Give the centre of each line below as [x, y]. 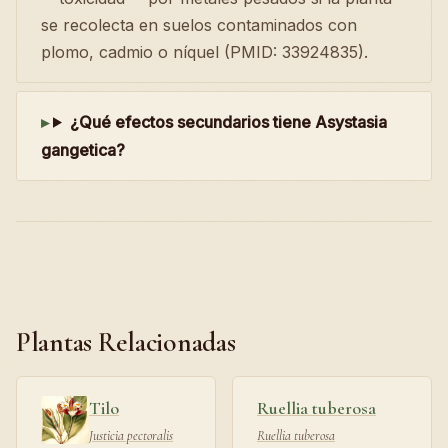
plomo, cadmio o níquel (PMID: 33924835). [204, 51]
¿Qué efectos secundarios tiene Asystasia [228, 121]
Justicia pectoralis [131, 435]
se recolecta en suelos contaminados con [199, 24]
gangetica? [83, 149]
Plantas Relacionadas [126, 342]
